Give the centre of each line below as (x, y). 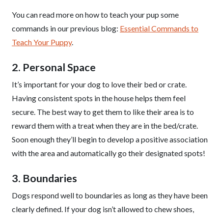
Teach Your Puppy (42, 42)
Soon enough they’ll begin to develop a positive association (110, 139)
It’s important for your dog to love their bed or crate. (99, 84)
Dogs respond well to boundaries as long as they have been (110, 195)
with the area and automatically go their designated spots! (109, 153)
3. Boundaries (44, 178)
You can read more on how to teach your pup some (95, 14)
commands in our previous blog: (66, 28)
